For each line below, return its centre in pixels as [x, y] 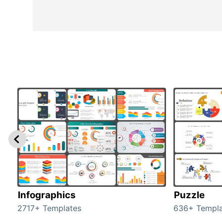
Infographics [47, 195]
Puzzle [189, 195]
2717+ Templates [49, 208]
